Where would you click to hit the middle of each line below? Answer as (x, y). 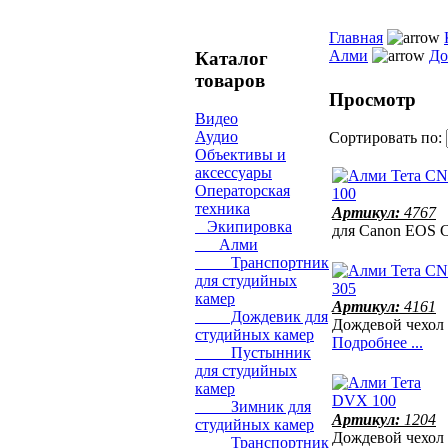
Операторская (242, 191)
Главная (356, 37)
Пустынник (253, 353)
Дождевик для (261, 317)
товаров (230, 80)
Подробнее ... (377, 343)
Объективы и (240, 155)
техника (222, 209)
